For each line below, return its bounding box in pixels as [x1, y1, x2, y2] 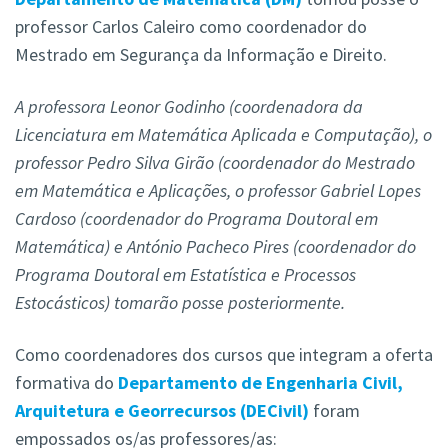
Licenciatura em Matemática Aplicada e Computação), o [15, 123, 432, 147]
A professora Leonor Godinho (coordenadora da [15, 95, 363, 119]
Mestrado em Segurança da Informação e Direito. [15, 43, 387, 67]
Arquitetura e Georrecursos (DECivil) [15, 399, 309, 423]
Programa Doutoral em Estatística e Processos [15, 263, 356, 287]
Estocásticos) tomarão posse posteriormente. [15, 291, 345, 315]
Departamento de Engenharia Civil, [118, 371, 403, 395]
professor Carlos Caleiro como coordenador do [15, 15, 367, 39]
